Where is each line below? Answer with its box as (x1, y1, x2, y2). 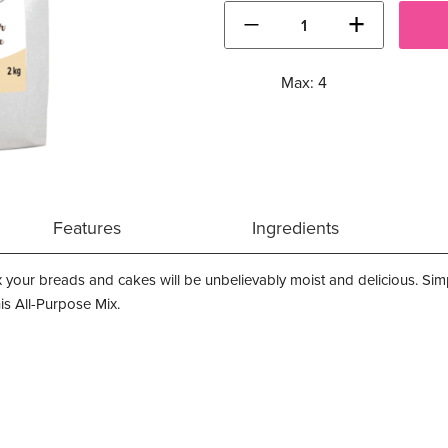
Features (53, 215, 122, 241)
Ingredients (251, 215, 339, 241)
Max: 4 (281, 71, 327, 94)
